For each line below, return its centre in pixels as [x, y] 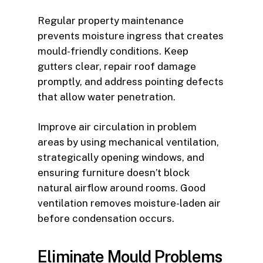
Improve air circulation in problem [117, 127]
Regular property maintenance [111, 20]
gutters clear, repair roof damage [117, 66]
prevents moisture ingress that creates [131, 36]
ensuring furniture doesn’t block [114, 173]
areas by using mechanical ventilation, [128, 142]
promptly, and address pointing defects [131, 81]
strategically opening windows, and [121, 158]
